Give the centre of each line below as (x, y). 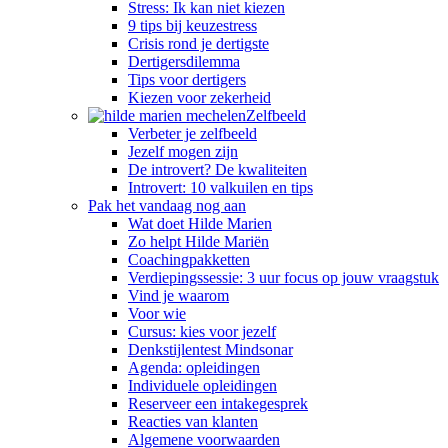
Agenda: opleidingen (194, 367)
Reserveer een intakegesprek (218, 403)
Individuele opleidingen (202, 385)
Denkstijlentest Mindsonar (210, 349)
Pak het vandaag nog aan (167, 205)
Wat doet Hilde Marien (200, 223)
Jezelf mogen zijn (183, 151)
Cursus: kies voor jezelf (202, 331)
